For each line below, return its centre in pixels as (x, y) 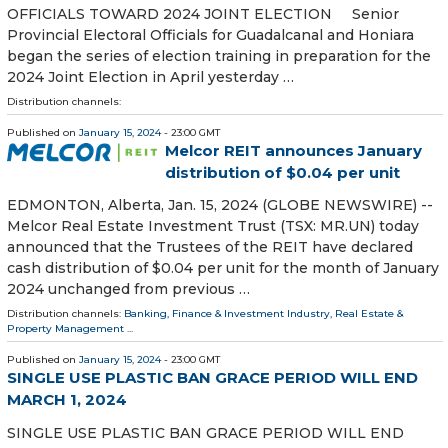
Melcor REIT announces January (293, 151)
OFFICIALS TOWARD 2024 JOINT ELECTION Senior (203, 14)
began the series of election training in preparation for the (219, 56)
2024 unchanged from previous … (128, 289)
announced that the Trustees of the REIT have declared (210, 247)
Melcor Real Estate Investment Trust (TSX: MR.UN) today (213, 226)
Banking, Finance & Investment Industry (227, 314)
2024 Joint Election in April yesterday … (150, 77)
